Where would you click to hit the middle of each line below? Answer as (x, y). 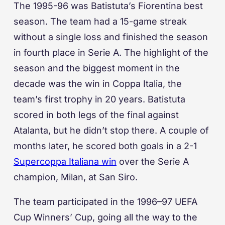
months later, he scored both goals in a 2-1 (105, 146)
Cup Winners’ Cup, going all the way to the (105, 217)
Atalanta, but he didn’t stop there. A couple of (111, 131)
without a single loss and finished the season (111, 37)
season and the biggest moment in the (97, 68)
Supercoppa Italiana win (65, 162)
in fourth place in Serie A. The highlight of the (111, 53)
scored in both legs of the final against (96, 115)
